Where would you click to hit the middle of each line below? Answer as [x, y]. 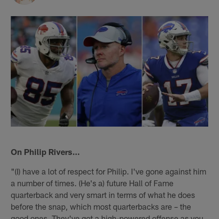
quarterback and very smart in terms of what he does [103, 194]
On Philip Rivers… [46, 151]
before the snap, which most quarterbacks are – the [101, 206]
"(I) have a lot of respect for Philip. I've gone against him [109, 171]
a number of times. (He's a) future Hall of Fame [92, 183]
